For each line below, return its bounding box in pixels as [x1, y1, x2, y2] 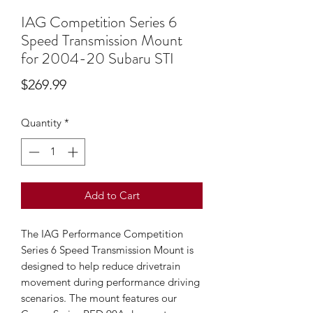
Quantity [21, 116, 61, 129]
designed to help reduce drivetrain [21, 259, 180, 272]
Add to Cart [84, 188, 140, 202]
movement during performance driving [21, 275, 200, 289]
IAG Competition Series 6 [21, 11, 177, 33]
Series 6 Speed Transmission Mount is [21, 242, 194, 256]
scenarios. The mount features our [21, 291, 177, 305]
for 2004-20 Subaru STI [21, 48, 174, 69]
